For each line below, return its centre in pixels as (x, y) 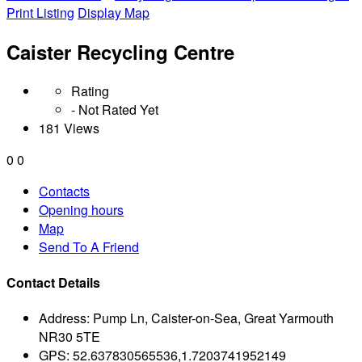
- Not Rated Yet (115, 109)
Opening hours (81, 209)
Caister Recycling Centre (120, 51)
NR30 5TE (69, 337)
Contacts (64, 191)
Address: (64, 318)
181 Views (69, 128)
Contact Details (53, 283)
